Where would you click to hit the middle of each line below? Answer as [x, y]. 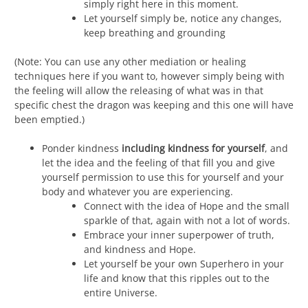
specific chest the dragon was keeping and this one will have [154, 104]
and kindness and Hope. [140, 249]
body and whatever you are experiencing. [137, 191]
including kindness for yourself [193, 148]
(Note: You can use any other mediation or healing [130, 61]
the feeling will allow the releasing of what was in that [139, 90]
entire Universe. [121, 292]
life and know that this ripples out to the [177, 278]
